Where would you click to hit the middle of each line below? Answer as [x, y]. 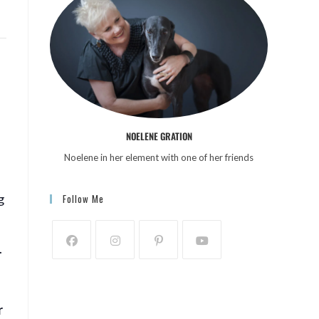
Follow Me [83, 198]
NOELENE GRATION [159, 136]
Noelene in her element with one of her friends [159, 157]
